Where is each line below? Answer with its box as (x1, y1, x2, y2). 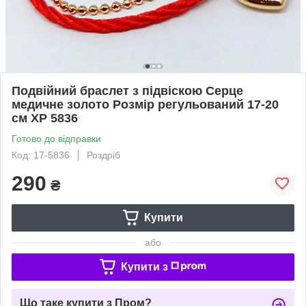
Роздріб (87, 149, 120, 161)
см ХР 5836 (12, 111, 78, 125)
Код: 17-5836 (12, 149, 70, 161)
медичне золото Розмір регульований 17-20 (12, 97, 279, 111)
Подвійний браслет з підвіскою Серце (12, 83, 243, 98)
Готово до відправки (12, 133, 101, 144)
